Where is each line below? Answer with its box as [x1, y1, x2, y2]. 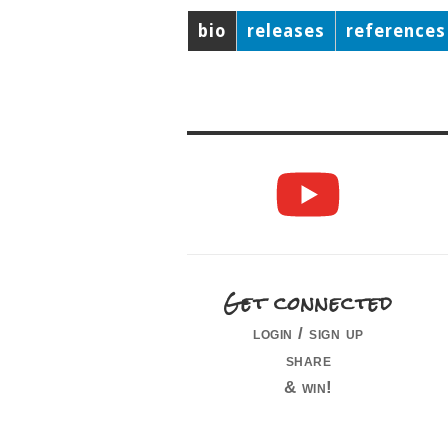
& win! [283, 376, 333, 397]
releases [247, 21, 326, 41]
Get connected [223, 282, 394, 323]
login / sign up [253, 322, 364, 343]
